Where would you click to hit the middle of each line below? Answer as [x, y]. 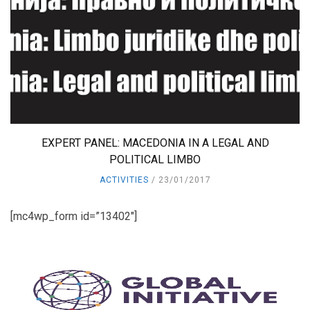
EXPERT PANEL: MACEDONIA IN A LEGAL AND [155, 143]
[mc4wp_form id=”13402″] [74, 216]
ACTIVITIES [124, 180]
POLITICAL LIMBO [155, 159]
